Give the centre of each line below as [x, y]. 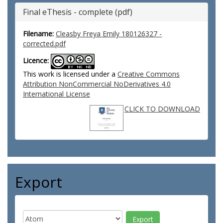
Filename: [38, 34]
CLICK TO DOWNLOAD [162, 109]
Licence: [36, 61]
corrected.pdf [44, 44]
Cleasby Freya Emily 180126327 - [109, 34]
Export [39, 182]
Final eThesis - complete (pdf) [78, 12]
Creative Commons [149, 74]
